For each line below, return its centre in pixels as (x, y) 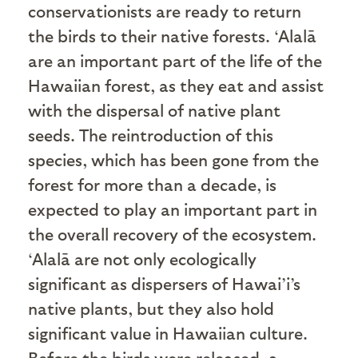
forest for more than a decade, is (152, 184)
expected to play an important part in (173, 209)
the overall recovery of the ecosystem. (172, 233)
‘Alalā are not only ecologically (142, 258)
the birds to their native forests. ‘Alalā (172, 35)
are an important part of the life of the (175, 60)
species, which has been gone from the (173, 159)
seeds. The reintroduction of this (151, 134)
